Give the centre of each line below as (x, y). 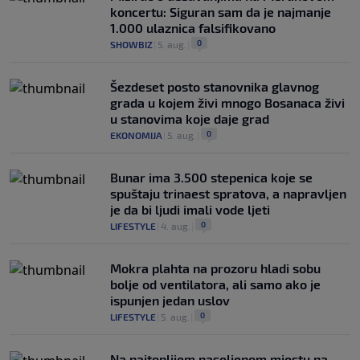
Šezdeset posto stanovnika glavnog (215, 87)
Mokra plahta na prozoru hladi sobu (215, 268)
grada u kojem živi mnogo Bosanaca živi (227, 103)
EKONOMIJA (136, 135)
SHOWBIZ (131, 45)
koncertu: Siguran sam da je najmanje (221, 12)
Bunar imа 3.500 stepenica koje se (211, 178)
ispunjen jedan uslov (170, 301)
